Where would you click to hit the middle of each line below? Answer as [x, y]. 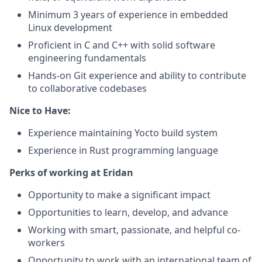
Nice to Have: [40, 111]
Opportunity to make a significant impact [119, 195]
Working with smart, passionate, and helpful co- [134, 230]
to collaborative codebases [87, 88]
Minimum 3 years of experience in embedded [128, 15]
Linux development [70, 27]
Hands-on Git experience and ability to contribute [137, 75]
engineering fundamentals [87, 58]
